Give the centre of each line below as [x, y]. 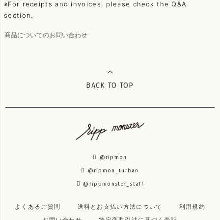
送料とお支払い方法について [120, 207]
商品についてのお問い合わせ [46, 35]
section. [19, 15]
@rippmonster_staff [113, 184]
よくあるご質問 [38, 207]
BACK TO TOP [110, 85]
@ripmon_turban [113, 171]
